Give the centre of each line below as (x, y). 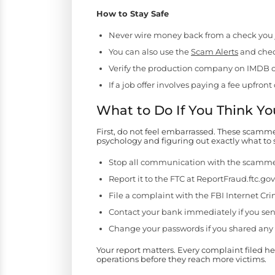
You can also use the (150, 52)
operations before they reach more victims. (181, 259)
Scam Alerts (215, 52)
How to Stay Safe (133, 14)
